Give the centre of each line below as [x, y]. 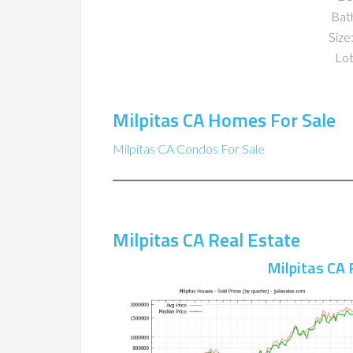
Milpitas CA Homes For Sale [224, 120]
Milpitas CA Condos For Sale [189, 149]
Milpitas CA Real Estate [206, 240]
